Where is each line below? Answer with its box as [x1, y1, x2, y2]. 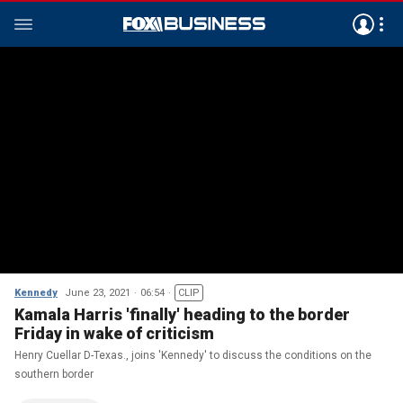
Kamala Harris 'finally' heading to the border [14, 305, 350, 324]
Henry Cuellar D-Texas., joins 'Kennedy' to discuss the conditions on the [14, 349, 372, 362]
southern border [14, 368, 94, 381]
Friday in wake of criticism [14, 324, 214, 343]
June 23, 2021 [65, 287, 130, 299]
